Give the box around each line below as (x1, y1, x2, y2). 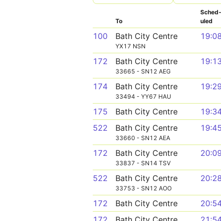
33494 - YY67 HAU (115, 93, 171, 100)
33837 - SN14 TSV (115, 159, 171, 167)
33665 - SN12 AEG (115, 68, 171, 75)
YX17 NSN (115, 42, 146, 50)
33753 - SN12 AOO (115, 184, 172, 192)
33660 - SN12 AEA (115, 134, 170, 142)
